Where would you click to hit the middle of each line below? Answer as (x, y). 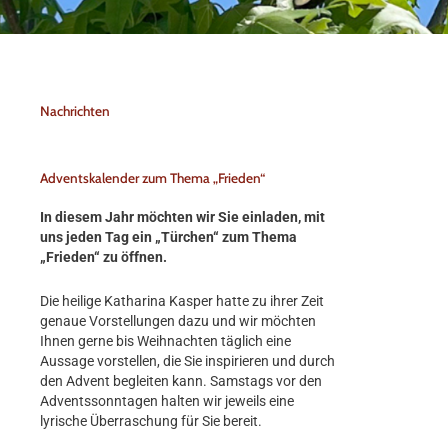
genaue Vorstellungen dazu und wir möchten (178, 321)
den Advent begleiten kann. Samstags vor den (181, 381)
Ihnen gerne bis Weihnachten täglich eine (165, 341)
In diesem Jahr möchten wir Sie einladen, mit (182, 217)
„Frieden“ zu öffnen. (103, 257)
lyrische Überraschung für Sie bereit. (151, 421)
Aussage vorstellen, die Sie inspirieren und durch (187, 361)
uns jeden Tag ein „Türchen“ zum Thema (168, 237)
